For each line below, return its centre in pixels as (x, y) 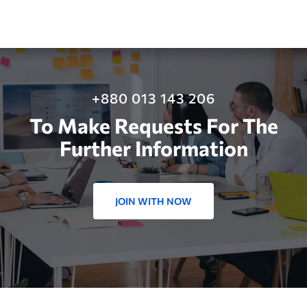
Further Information (153, 148)
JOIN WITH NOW (153, 201)
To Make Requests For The (153, 125)
